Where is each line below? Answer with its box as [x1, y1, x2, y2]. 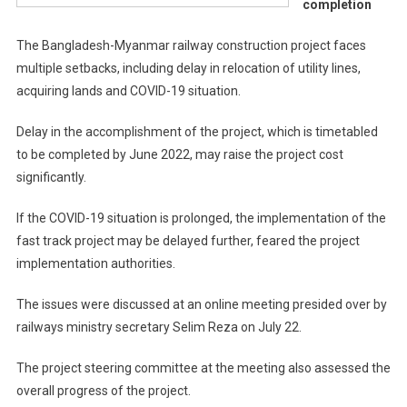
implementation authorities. [15, 255, 175, 271]
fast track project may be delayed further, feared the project [15, 233, 360, 248]
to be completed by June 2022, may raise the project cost [15, 146, 343, 162]
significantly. [15, 169, 86, 184]
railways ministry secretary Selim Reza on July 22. [15, 319, 302, 334]
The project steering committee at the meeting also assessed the [15, 360, 391, 375]
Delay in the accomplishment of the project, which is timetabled [15, 124, 378, 139]
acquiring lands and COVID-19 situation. [15, 83, 241, 98]
